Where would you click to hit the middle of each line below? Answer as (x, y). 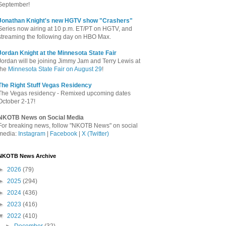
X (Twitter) (95, 134)
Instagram (32, 134)
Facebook (64, 134)
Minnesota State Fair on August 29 (55, 69)
